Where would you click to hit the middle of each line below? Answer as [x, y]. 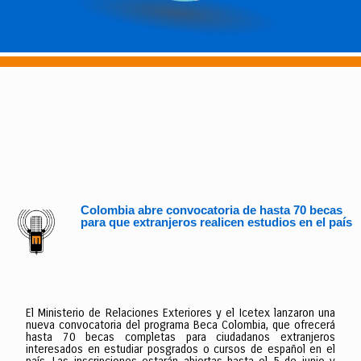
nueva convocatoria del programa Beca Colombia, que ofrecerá [180, 325]
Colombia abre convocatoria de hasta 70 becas [211, 210]
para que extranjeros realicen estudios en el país [216, 222]
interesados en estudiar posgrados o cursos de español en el [180, 349]
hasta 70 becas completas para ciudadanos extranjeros [180, 337]
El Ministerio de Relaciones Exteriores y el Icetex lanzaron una [180, 313]
